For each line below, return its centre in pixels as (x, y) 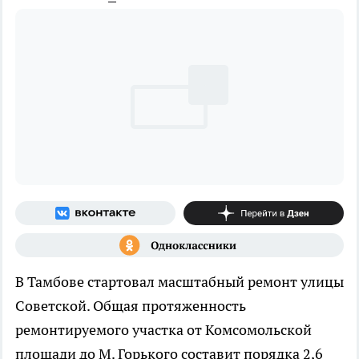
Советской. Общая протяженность (131, 305)
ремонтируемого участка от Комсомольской (163, 329)
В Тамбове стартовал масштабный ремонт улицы (179, 281)
